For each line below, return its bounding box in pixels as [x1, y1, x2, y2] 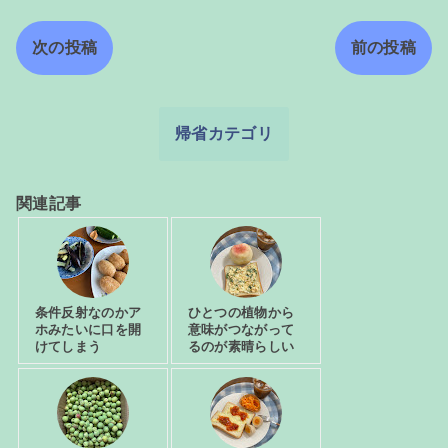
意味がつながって [187, 322, 295, 338]
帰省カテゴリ [175, 125, 273, 143]
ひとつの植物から [187, 305, 295, 321]
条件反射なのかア [34, 305, 142, 321]
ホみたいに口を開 [34, 322, 142, 338]
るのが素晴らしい [187, 339, 295, 355]
